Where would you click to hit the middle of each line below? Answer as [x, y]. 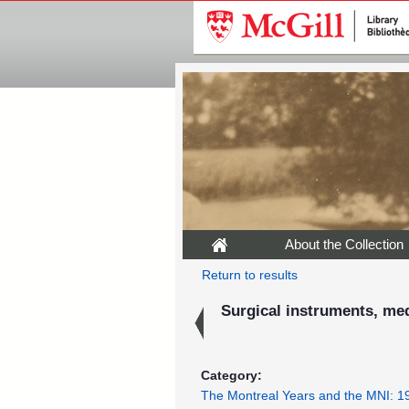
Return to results [249, 275]
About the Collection [344, 244]
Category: [231, 376]
